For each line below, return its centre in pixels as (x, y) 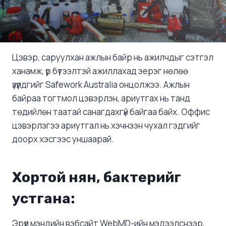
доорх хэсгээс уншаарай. (63, 139)
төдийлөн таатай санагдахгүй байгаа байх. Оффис (111, 112)
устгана (41, 199)
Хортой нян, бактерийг (97, 178)
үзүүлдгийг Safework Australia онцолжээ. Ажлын (101, 85)
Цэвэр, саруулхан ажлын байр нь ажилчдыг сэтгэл (113, 58)
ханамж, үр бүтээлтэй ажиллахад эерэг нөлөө (100, 71)
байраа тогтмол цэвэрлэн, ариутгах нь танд (101, 98)
